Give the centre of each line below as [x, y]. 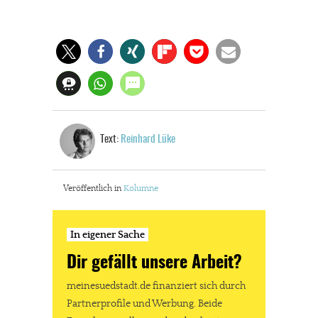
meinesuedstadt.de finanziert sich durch [156, 286]
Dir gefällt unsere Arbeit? [154, 263]
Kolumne [141, 188]
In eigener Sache [108, 235]
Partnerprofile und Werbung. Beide [144, 303]
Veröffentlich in [93, 188]
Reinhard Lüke [148, 140]
